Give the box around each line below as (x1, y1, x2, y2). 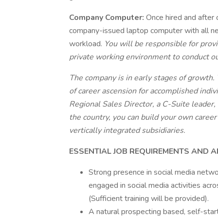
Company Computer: (69, 12, 146, 23)
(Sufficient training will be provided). (89, 193, 209, 204)
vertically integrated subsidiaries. (69, 125, 185, 136)
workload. (69, 38, 104, 49)
